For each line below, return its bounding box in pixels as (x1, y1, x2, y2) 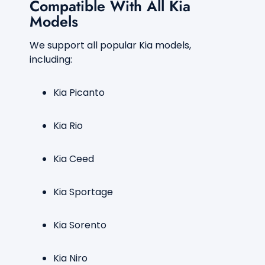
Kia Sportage (53, 185, 113, 199)
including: (30, 53, 72, 66)
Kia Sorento (53, 218, 106, 232)
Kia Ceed (53, 152, 94, 166)
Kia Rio (53, 119, 83, 132)
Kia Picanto (53, 86, 105, 99)
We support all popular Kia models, (30, 38, 191, 52)
